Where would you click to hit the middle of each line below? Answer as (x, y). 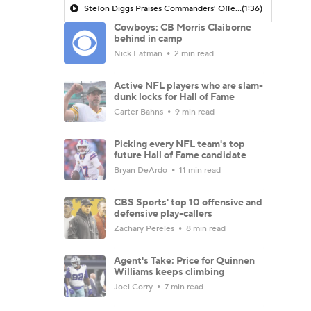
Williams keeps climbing (169, 272)
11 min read (199, 170)
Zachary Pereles (145, 228)
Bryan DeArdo (142, 170)
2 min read (193, 53)
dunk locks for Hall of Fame (174, 97)
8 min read (205, 228)
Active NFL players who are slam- (188, 86)
